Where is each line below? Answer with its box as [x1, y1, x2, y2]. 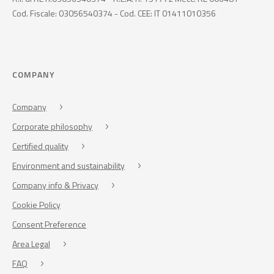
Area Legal [12, 237, 50, 251]
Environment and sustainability [12, 159, 125, 172]
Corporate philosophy [12, 120, 92, 133]
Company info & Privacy [12, 179, 98, 192]
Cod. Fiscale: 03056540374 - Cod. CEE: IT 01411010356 [12, 7, 216, 20]
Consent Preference [12, 218, 86, 231]
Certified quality [12, 139, 68, 153]
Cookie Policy [12, 198, 61, 212]
